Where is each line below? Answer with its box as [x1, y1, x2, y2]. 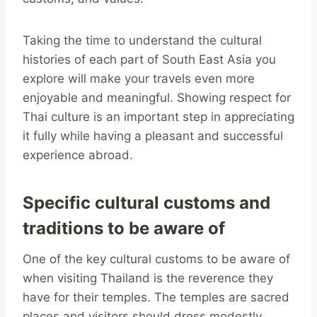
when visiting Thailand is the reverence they [23, 270, 273, 285]
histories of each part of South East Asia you [23, 52, 276, 67]
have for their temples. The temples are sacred [23, 289, 289, 304]
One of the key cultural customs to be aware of [23, 251, 290, 266]
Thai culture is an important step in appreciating [23, 109, 294, 124]
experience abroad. [23, 147, 133, 162]
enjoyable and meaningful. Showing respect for [23, 90, 291, 105]
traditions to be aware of [23, 217, 229, 238]
